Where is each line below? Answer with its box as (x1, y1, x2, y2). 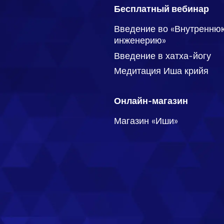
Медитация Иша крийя (114, 64, 208, 76)
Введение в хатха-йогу (114, 49, 211, 61)
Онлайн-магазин (114, 93, 188, 106)
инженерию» (114, 34, 166, 46)
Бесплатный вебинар (114, 2, 209, 15)
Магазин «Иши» (114, 114, 178, 126)
